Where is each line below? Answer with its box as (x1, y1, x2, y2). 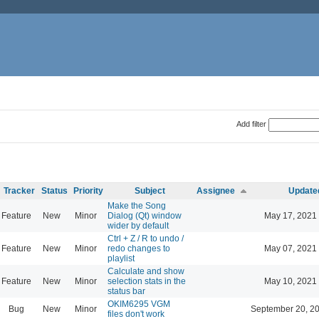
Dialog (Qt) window (108, 210, 182, 221)
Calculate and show (108, 266, 184, 276)
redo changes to (108, 243, 170, 253)
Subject (135, 185, 165, 196)
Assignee (197, 185, 235, 196)
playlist (108, 253, 135, 263)
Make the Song (108, 200, 166, 211)
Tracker (3, 185, 35, 196)
